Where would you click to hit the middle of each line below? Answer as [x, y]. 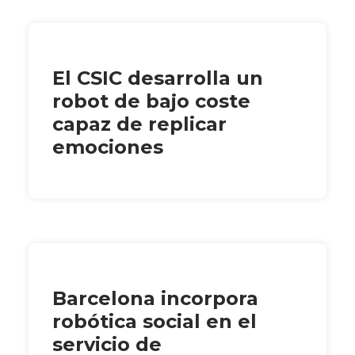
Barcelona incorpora [155, 299]
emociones [108, 147]
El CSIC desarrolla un [158, 78]
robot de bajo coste [151, 101]
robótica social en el [155, 322]
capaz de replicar [139, 124]
